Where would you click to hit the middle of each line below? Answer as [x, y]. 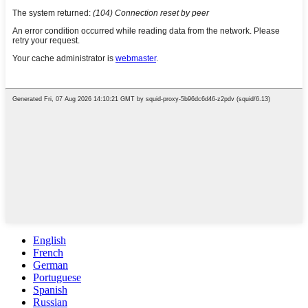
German [51, 265]
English [49, 241]
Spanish [50, 290]
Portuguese [57, 278]
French [48, 253]
